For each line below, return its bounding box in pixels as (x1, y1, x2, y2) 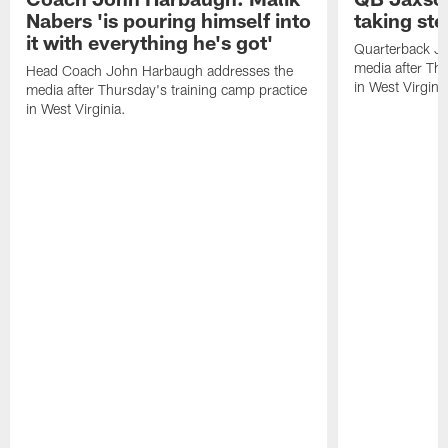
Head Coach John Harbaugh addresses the (26, 62, 294, 80)
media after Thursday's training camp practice (26, 81, 308, 99)
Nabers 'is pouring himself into (26, 8, 312, 33)
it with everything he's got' (26, 30, 274, 55)
